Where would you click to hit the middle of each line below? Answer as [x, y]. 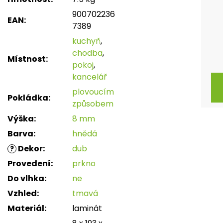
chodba [87, 53]
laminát [87, 209]
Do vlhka [26, 179]
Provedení [29, 164]
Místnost [27, 59]
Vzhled [22, 194]
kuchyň [86, 41]
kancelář [90, 77]
